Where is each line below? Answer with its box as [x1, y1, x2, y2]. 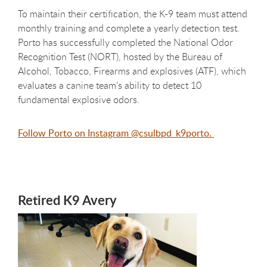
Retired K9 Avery [18, 190, 117, 209]
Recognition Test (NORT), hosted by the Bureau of [18, 49, 222, 63]
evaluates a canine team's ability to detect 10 [18, 78, 201, 92]
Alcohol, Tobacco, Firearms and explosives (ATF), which [18, 64, 246, 77]
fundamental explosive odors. [18, 92, 142, 106]
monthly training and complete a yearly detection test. [18, 21, 240, 35]
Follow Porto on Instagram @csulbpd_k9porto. [18, 126, 214, 139]
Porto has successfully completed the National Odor [18, 35, 233, 49]
